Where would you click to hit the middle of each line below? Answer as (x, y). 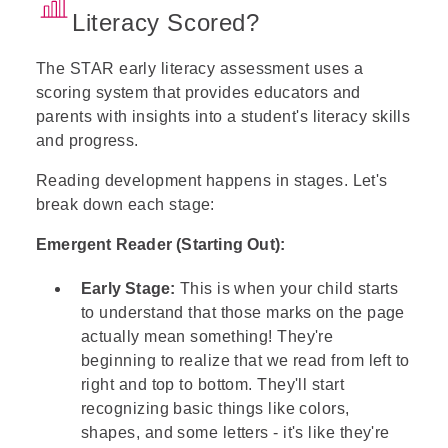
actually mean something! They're (207, 336)
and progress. (90, 140)
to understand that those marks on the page (243, 312)
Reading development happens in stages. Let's (212, 180)
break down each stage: (125, 204)
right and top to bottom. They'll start (213, 384)
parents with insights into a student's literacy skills (223, 116)
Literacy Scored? (166, 22)
